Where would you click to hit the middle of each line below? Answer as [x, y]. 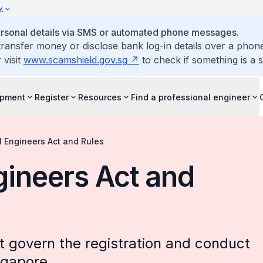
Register [52, 97]
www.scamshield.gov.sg [75, 60]
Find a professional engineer [190, 97]
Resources [100, 97]
